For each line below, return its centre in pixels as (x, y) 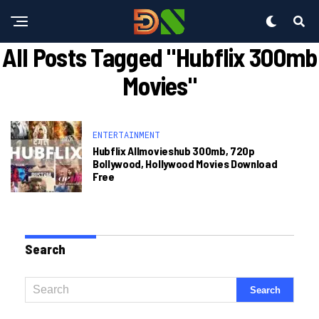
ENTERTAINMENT (126, 135)
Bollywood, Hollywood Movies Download (185, 163)
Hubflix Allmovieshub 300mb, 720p (174, 151)
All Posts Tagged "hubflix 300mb (159, 57)
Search (45, 249)
